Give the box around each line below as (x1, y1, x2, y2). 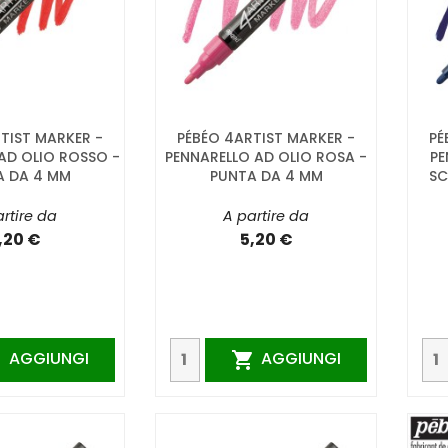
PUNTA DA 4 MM (209, 165, 323, 186)
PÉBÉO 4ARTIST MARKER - (177, 127, 355, 148)
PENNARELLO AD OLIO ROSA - (165, 146, 367, 167)
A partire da (223, 205, 309, 226)
